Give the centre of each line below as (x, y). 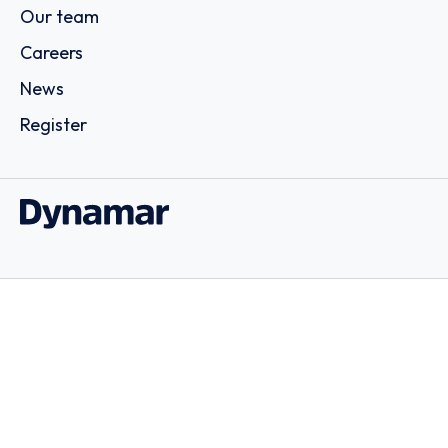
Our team (59, 17)
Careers (51, 53)
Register (53, 125)
